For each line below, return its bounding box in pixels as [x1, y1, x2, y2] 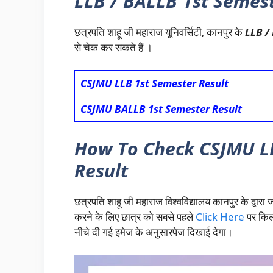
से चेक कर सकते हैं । [74, 40, 152, 54]
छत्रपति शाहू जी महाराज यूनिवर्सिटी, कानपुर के [74, 24, 245, 39]
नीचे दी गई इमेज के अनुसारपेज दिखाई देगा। [74, 224, 233, 239]
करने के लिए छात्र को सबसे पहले [74, 209, 196, 224]
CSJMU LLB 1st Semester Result [80, 76, 229, 91]
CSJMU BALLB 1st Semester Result [80, 102, 242, 116]
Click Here [196, 209, 244, 224]
